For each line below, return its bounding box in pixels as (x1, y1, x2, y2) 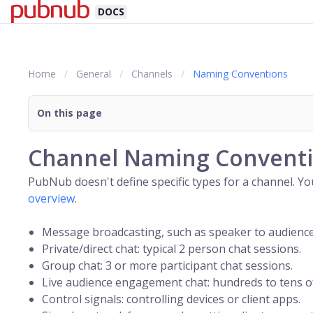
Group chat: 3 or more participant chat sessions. (42, 258, 293, 273)
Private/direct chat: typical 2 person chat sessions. (42, 241, 301, 256)
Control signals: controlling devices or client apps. (42, 291, 300, 307)
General (76, 67, 111, 80)
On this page (37, 106, 102, 119)
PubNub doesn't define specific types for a (28, 174, 252, 189)
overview (28, 191, 75, 206)
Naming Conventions (193, 67, 288, 80)
